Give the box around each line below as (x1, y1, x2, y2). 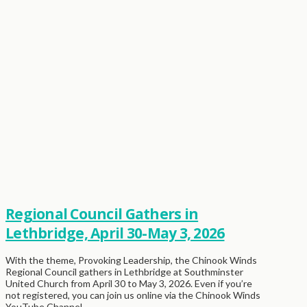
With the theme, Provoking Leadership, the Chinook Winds (5, 254, 257, 267)
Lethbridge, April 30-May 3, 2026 (5, 223, 225, 243)
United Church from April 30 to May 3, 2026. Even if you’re (5, 278, 252, 290)
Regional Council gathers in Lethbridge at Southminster (5, 266, 243, 278)
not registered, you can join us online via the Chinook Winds (5, 289, 260, 302)
